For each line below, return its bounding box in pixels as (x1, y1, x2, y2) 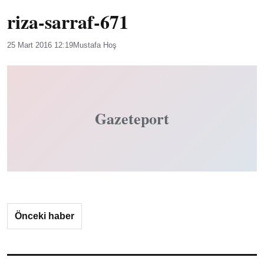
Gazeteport (95, 107, 169, 130)
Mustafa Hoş (73, 41, 117, 49)
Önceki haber (15, 211, 74, 221)
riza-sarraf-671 (7, 8, 128, 35)
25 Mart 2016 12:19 (7, 41, 73, 49)
